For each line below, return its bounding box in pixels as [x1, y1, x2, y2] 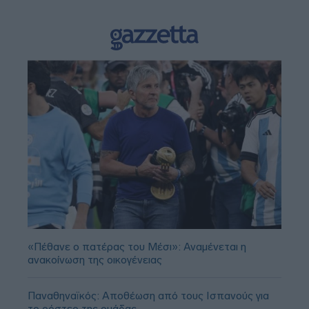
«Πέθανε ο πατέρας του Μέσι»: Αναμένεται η [28, 240, 246, 254]
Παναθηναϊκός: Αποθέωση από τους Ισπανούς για [28, 289, 269, 303]
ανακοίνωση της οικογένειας [28, 253, 162, 267]
